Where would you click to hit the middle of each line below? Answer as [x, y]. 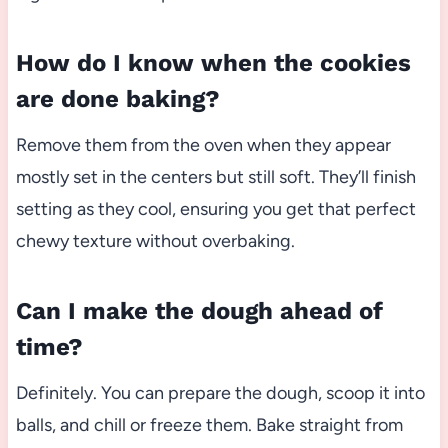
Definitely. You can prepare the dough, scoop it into [220, 393]
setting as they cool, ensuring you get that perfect [215, 209]
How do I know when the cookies [213, 63]
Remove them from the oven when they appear [203, 145]
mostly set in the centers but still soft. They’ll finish [215, 177]
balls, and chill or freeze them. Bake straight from [209, 425]
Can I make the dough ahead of [199, 311]
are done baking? [117, 99]
